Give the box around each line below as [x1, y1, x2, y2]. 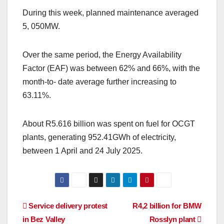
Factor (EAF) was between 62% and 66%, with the [22, 63, 200, 72]
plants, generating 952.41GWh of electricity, [22, 132, 176, 141]
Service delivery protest [26, 201, 108, 210]
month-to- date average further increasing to [22, 77, 176, 86]
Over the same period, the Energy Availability [22, 50, 181, 59]
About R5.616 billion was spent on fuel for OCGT [22, 119, 195, 128]
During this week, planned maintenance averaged [22, 8, 198, 17]
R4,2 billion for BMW [132, 201, 201, 210]
